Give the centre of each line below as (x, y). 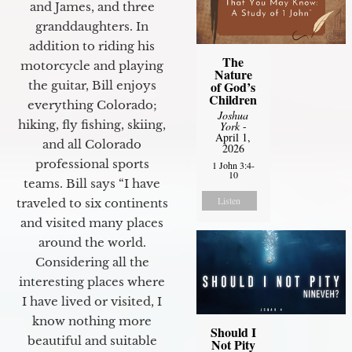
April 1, (233, 137)
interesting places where (92, 282)
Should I (233, 332)
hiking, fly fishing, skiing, (92, 125)
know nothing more (92, 321)
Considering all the (92, 262)
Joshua (233, 115)
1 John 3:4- (233, 165)
